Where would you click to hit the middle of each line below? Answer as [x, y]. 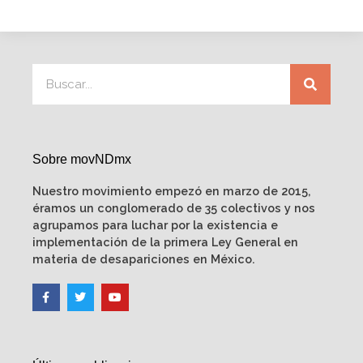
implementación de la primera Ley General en [165, 242]
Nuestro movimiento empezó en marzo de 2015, [172, 191]
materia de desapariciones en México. [144, 259]
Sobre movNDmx [82, 159]
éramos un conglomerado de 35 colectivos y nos [174, 208]
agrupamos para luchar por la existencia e [155, 225]
